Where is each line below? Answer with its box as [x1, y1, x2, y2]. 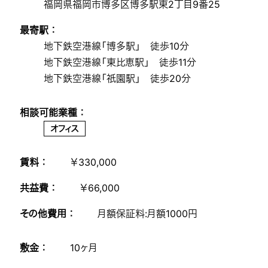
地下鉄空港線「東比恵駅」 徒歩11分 [44, 56, 197, 68]
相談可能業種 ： [20, 106, 85, 118]
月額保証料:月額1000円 [98, 207, 198, 220]
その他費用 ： [20, 207, 74, 220]
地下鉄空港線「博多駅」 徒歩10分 [44, 39, 190, 52]
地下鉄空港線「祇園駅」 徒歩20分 [44, 72, 191, 84]
